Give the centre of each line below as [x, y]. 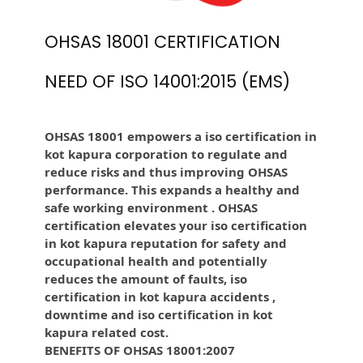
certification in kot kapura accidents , [160, 297]
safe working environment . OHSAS [151, 208]
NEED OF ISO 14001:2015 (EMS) [167, 82]
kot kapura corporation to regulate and [166, 154]
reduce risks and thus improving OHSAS [166, 172]
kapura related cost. [107, 333]
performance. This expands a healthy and [172, 190]
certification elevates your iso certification [176, 226]
